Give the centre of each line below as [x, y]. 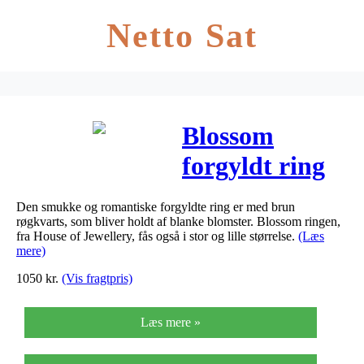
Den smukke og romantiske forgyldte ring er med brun [156, 206]
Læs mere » [171, 322]
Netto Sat [182, 36]
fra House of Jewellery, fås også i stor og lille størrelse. [157, 236]
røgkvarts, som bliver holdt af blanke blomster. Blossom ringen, [178, 221]
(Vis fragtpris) [97, 278]
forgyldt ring [253, 166]
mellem [223, 256]
